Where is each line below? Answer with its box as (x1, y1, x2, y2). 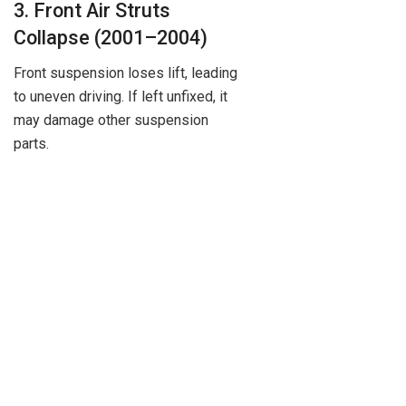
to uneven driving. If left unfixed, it (14, 87, 227, 105)
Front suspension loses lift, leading (14, 63, 237, 82)
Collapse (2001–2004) (14, 26, 208, 50)
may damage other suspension (14, 111, 208, 129)
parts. (14, 134, 49, 152)
